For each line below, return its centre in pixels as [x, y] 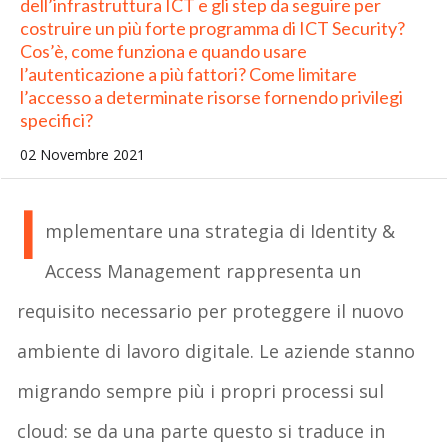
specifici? [56, 119]
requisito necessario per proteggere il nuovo [211, 310]
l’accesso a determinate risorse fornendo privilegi [211, 96]
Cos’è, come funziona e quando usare [163, 50]
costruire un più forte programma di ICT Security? [212, 27]
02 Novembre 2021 [82, 154]
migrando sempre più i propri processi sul [201, 390]
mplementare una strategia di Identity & [220, 230]
